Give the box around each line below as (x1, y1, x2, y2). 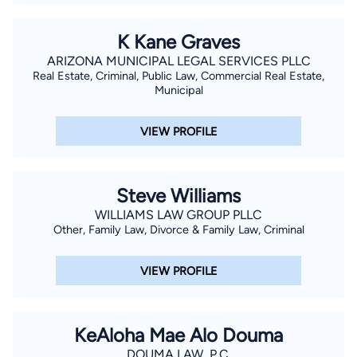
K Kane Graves (117, 29, 240, 53)
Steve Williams (116, 184, 241, 208)
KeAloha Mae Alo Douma (74, 324, 283, 347)
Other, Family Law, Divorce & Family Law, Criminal (53, 222, 304, 237)
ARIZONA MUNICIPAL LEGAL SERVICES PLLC (46, 53, 311, 69)
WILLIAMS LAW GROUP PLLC (95, 207, 262, 223)
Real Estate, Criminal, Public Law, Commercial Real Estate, (33, 68, 324, 83)
